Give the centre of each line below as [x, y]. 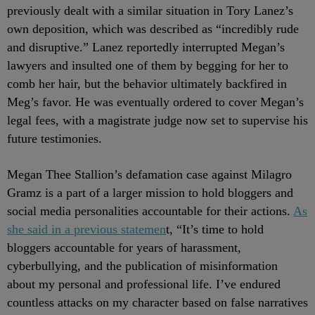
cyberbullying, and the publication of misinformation [142, 266]
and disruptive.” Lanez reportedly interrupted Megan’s [146, 47]
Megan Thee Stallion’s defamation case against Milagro [149, 175]
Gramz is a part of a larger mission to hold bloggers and [150, 193]
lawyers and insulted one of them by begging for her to [148, 66]
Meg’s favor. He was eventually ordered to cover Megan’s [155, 102]
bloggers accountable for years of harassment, [124, 248]
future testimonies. [54, 139]
